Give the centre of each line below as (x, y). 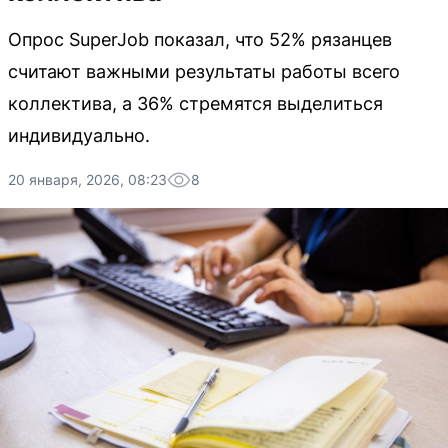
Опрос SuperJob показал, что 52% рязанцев (200, 39)
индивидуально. (79, 135)
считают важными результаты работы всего (204, 71)
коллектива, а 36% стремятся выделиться (195, 103)
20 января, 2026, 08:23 (87, 179)
